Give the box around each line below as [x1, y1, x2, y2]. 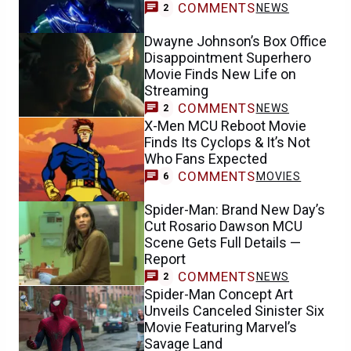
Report [144, 251, 186, 267]
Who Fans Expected [144, 150, 267, 167]
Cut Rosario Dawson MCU [144, 218, 302, 234]
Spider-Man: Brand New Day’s [144, 201, 325, 218]
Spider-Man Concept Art [144, 285, 293, 302]
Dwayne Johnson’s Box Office [144, 33, 327, 50]
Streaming [144, 82, 208, 100]
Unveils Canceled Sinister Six [144, 302, 324, 319]
